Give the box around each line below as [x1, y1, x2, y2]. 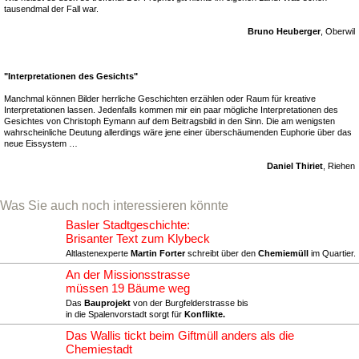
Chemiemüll [258, 248, 309, 258]
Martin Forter [131, 248, 185, 258]
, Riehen [323, 161, 355, 171]
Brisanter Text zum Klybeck [66, 232, 210, 245]
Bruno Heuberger [248, 26, 321, 36]
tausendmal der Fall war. [4, 4, 99, 14]
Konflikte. [184, 309, 225, 319]
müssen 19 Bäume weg [66, 282, 190, 295]
